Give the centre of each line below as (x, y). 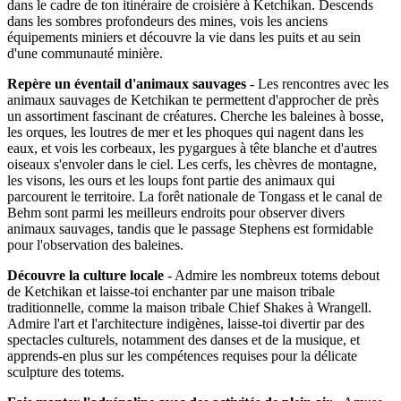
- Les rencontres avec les (317, 83)
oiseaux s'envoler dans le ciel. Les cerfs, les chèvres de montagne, (192, 164)
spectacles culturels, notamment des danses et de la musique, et (183, 339)
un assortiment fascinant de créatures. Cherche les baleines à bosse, (196, 115)
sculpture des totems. (66, 371)
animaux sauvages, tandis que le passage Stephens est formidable (190, 228)
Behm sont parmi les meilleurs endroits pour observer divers (176, 212)
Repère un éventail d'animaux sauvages (127, 83)
